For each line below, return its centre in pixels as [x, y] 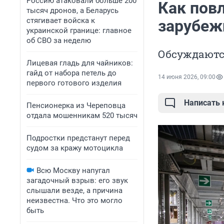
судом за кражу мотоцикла [75, 148]
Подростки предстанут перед [78, 138]
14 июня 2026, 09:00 [187, 77]
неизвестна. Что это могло [74, 200]
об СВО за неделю [59, 40]
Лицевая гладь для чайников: [80, 63]
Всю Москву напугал [73, 170]
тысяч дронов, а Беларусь [72, 10]
